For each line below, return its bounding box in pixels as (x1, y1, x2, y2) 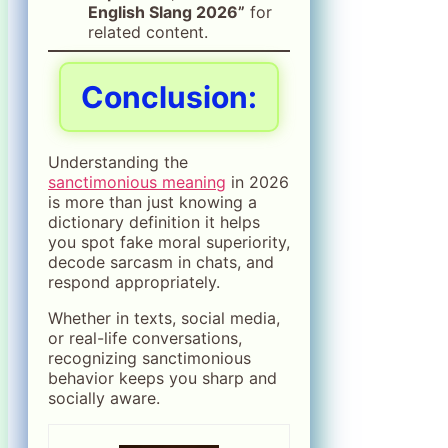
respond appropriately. (48, 271, 220, 292)
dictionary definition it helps (48, 211, 260, 232)
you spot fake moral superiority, (48, 231, 290, 252)
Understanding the (48, 151, 188, 172)
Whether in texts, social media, (48, 307, 280, 328)
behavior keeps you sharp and (48, 367, 277, 388)
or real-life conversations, (48, 327, 242, 348)
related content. (88, 21, 208, 42)
